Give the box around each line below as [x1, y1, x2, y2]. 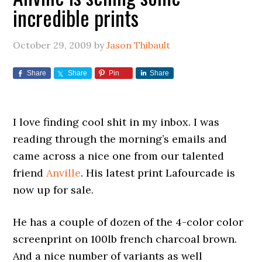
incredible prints [13, 2, 139, 33]
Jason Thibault [106, 39, 171, 51]
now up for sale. [13, 183, 94, 196]
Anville [46, 166, 81, 180]
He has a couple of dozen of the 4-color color [13, 215, 244, 229]
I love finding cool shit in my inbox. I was [13, 115, 220, 129]
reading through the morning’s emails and [13, 132, 227, 146]
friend [13, 166, 47, 180]
